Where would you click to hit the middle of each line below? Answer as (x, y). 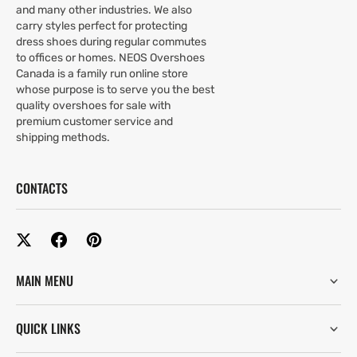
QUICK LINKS (48, 329)
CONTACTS (42, 188)
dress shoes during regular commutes (111, 42)
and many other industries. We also (104, 10)
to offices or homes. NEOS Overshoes (110, 58)
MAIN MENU (45, 281)
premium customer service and (94, 122)
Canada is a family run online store (102, 74)
